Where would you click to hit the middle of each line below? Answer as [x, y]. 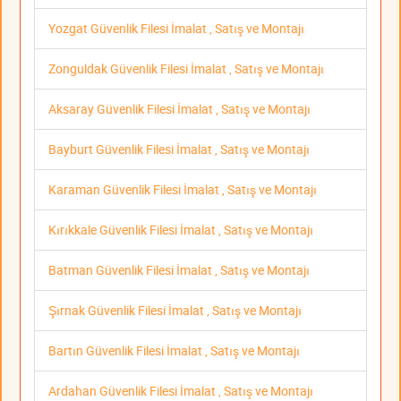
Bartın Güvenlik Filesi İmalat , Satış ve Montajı [174, 351]
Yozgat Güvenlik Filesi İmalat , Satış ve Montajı [176, 29]
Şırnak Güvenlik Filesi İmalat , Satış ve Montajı [175, 311]
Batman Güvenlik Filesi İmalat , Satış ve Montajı [179, 270]
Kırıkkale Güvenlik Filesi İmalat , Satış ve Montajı [181, 230]
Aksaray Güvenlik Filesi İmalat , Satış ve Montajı [179, 109]
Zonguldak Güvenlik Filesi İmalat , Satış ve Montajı [186, 69]
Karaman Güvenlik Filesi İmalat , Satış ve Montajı [183, 190]
